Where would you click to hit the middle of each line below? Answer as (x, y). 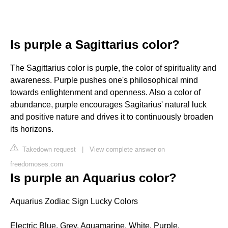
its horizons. (32, 129)
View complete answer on (127, 149)
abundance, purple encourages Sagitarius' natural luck (108, 104)
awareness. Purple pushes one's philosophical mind (104, 80)
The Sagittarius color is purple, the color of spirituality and (113, 68)
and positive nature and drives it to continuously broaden (112, 117)
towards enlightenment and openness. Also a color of (105, 92)
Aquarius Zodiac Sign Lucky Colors (74, 201)
